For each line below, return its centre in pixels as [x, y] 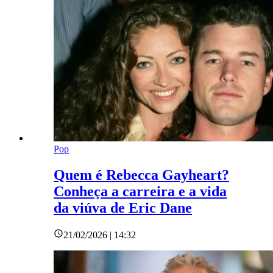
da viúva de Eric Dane [123, 207]
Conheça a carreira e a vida [140, 191]
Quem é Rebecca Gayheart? [141, 175]
